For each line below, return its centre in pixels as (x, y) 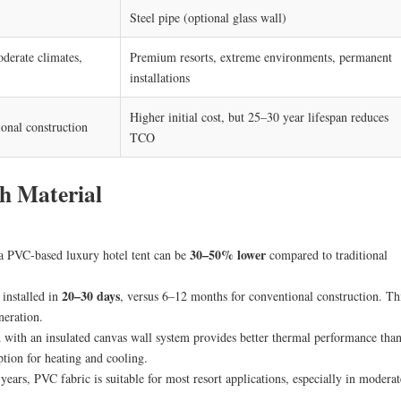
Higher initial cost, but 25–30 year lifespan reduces (259, 116)
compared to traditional (327, 254)
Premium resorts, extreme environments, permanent (261, 56)
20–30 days (91, 295)
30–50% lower (228, 254)
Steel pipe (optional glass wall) (208, 17)
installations (160, 77)
